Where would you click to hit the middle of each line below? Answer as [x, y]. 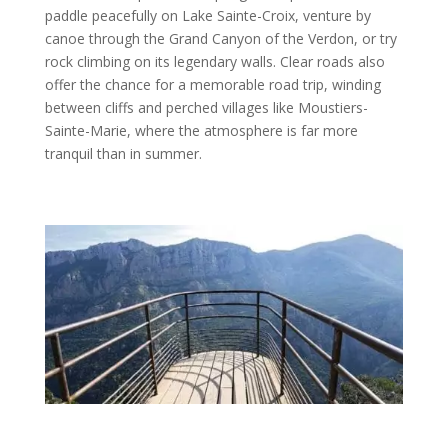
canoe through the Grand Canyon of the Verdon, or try [220, 38]
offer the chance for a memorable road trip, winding [212, 84]
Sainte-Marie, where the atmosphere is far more [201, 130]
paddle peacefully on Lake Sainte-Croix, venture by [207, 15]
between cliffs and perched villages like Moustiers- [206, 107]
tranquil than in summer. [123, 153]
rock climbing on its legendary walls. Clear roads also [214, 61]
